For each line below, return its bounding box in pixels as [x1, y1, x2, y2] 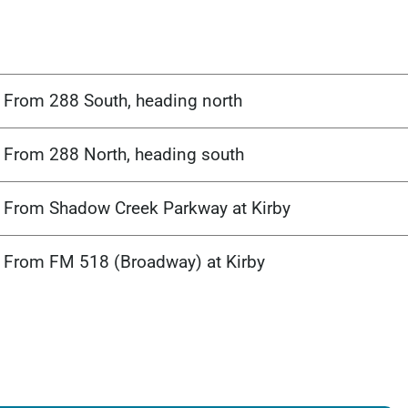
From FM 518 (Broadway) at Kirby [4, 251, 265, 273]
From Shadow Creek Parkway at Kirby [4, 198, 291, 219]
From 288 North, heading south [4, 144, 244, 166]
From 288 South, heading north [4, 90, 242, 112]
